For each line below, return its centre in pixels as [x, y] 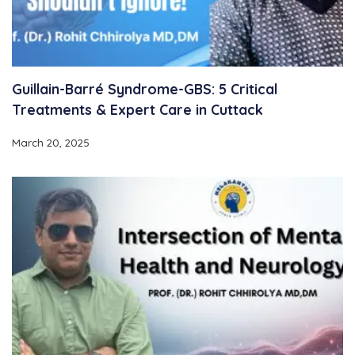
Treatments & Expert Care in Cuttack [137, 110]
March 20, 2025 [51, 143]
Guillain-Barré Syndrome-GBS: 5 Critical [145, 89]
